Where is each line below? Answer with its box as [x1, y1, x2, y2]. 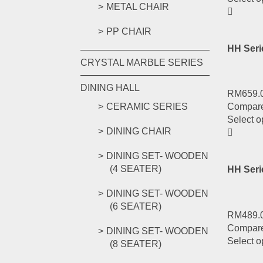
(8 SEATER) [110, 239, 161, 249]
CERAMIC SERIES [106, 102, 188, 112]
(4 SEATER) [110, 164, 161, 174]
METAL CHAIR [106, 2, 169, 12]
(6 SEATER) [110, 201, 161, 211]
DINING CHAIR [106, 126, 171, 136]
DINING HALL [80, 83, 140, 93]
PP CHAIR [106, 26, 151, 36]
